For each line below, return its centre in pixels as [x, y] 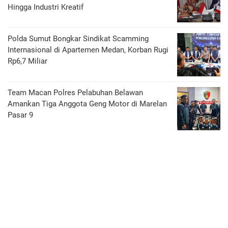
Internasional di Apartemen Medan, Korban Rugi [88, 50]
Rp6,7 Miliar [27, 61]
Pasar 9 [20, 115]
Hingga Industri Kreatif [46, 7]
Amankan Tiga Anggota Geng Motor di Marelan [87, 104]
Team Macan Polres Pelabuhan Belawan [75, 93]
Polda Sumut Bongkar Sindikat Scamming [78, 39]
